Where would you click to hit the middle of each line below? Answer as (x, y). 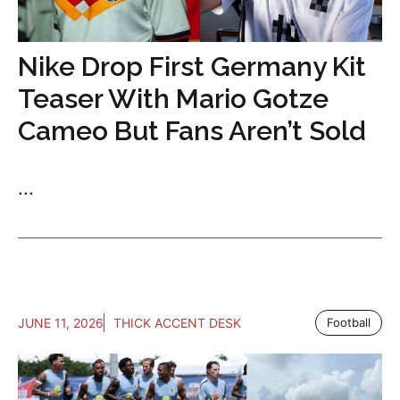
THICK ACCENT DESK (177, 322)
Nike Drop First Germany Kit (192, 66)
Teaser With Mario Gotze (173, 98)
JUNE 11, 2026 (61, 322)
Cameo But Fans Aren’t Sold (192, 130)
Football (349, 322)
